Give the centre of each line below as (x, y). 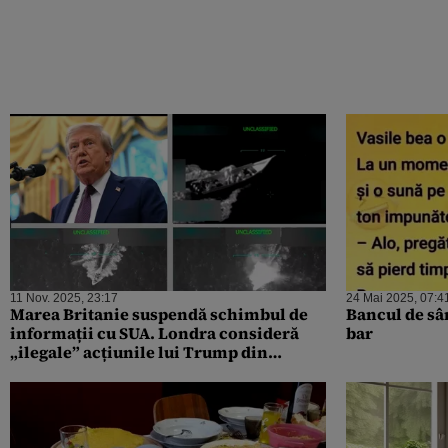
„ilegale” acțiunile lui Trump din (139, 352)
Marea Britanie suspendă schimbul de (159, 314)
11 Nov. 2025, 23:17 (64, 298)
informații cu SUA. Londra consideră (154, 333)
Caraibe (41, 371)
